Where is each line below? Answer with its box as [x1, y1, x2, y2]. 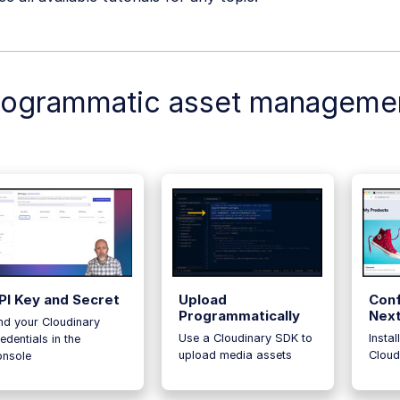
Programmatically [178, 306, 300, 324]
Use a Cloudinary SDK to [178, 330, 312, 345]
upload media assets [178, 347, 292, 362]
